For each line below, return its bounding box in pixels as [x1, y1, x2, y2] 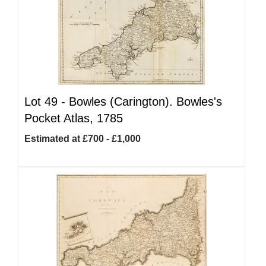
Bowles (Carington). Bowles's [69, 95, 222, 108]
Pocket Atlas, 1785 [24, 112, 123, 125]
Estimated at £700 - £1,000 [24, 134, 141, 144]
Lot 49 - [24, 95, 69, 108]
